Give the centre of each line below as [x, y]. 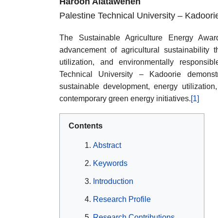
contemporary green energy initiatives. [125, 98]
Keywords [110, 163]
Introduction [113, 182]
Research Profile [122, 200]
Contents [86, 126]
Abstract [107, 145]
